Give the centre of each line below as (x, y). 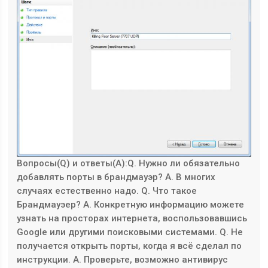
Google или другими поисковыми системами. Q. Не (130, 232)
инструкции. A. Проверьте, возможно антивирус (123, 259)
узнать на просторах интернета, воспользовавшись (132, 218)
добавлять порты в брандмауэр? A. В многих (116, 177)
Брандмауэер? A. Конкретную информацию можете (131, 204)
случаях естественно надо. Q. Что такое (107, 191)
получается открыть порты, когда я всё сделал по (130, 246)
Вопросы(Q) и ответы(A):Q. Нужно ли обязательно (129, 163)
